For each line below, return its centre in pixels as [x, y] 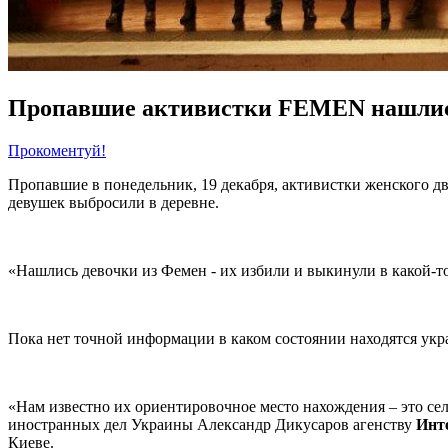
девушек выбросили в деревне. [115, 203]
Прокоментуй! [57, 151]
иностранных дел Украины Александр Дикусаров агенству [212, 425]
